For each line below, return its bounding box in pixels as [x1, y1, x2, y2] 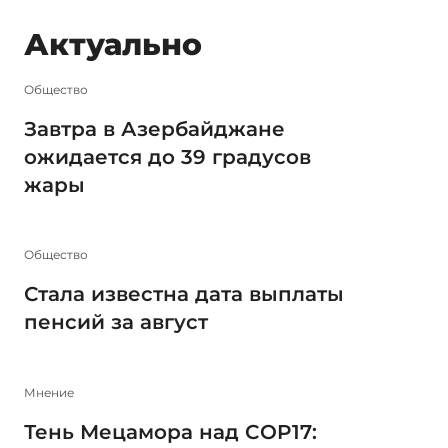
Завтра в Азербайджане [24, 116, 285, 141]
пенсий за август [24, 310, 208, 335]
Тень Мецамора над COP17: [24, 419, 317, 444]
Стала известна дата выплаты [24, 282, 344, 307]
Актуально [24, 26, 202, 63]
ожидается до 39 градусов [24, 144, 311, 169]
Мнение [24, 384, 74, 400]
